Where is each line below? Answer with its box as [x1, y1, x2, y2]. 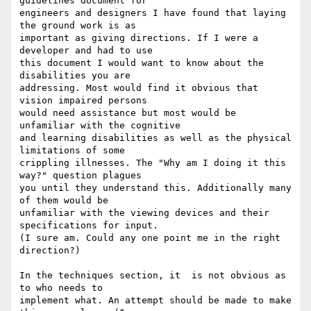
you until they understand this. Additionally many [19, 183, 292, 194]
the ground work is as [19, 20, 136, 31]
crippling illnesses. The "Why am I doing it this [19, 158, 286, 169]
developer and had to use [19, 45, 153, 56]
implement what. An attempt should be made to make [19, 295, 292, 306]
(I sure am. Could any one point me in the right [19, 233, 280, 244]
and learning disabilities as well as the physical [19, 133, 292, 144]
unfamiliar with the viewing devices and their [19, 208, 269, 219]
